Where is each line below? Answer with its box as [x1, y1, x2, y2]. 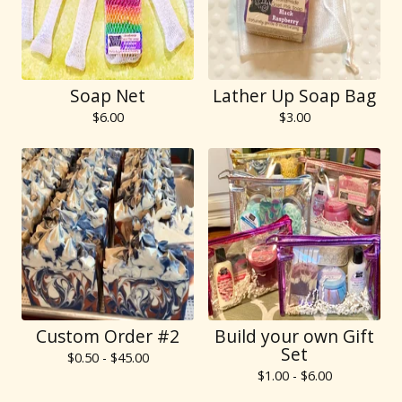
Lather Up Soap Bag [213, 83, 376, 108]
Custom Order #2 [36, 324, 179, 348]
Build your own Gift [214, 324, 374, 348]
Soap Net [70, 83, 145, 108]
